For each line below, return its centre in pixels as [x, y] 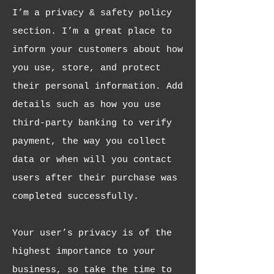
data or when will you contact [92, 160]
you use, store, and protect [87, 68]
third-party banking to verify [92, 123]
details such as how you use [87, 105]
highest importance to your [84, 252]
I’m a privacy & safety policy [92, 13]
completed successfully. [76, 197]
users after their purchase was [95, 178]
